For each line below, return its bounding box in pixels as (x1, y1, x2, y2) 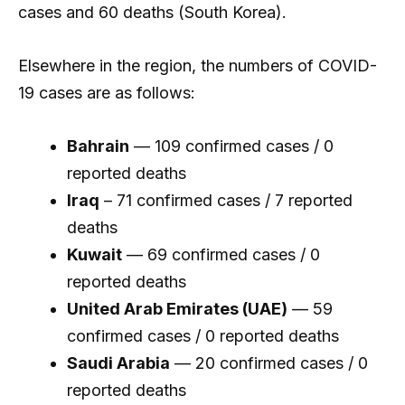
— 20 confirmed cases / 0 (170, 353, 368, 372)
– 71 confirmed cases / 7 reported (99, 190, 353, 210)
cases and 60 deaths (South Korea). (18, 3, 287, 23)
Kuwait (67, 244, 122, 264)
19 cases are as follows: (18, 82, 195, 102)
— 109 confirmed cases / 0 (129, 136, 334, 155)
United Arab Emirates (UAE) (67, 298, 287, 318)
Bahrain (67, 136, 129, 155)
